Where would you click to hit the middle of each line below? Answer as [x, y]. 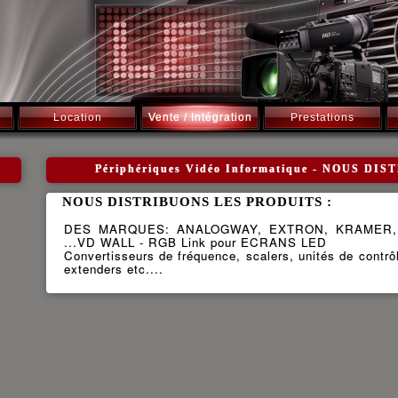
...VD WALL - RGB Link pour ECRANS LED [195, 242]
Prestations [322, 117]
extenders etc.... [113, 269]
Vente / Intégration [200, 117]
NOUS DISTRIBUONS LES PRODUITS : [197, 202]
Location [77, 117]
